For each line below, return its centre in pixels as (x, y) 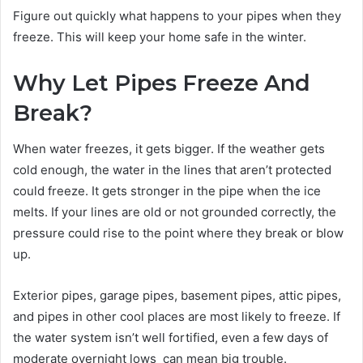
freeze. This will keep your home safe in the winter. (161, 36)
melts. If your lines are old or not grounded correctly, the (175, 212)
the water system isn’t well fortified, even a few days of (171, 338)
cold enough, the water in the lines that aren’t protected (172, 170)
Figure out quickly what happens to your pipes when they (177, 15)
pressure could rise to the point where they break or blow (178, 233)
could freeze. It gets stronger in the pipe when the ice (167, 191)
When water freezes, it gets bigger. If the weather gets (169, 149)
